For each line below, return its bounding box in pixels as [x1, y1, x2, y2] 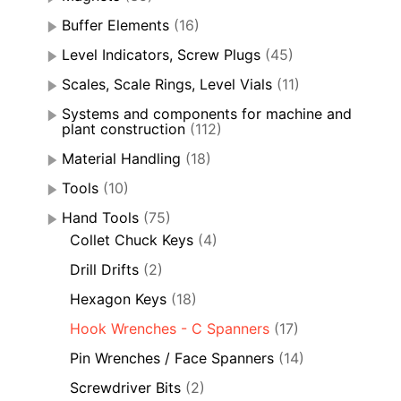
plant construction [62, 119, 185, 138]
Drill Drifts [70, 260, 139, 278]
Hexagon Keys [70, 289, 166, 308]
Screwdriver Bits [70, 378, 181, 397]
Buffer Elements [62, 15, 169, 34]
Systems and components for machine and [62, 104, 352, 123]
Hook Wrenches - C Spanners [70, 319, 269, 337]
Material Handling [62, 149, 181, 167]
